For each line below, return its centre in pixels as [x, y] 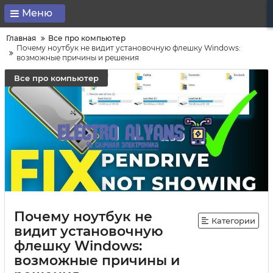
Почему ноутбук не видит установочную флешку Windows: [129, 48]
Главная [21, 38]
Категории [233, 221]
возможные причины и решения [78, 58]
